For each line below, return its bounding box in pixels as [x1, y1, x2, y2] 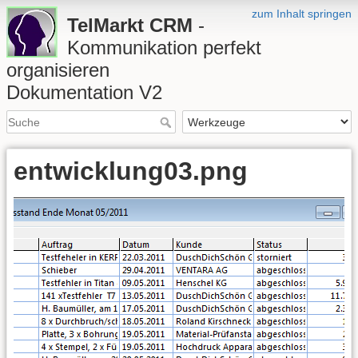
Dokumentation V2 [6, 82, 162, 103]
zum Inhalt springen [252, 7, 352, 20]
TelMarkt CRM [67, 14, 193, 36]
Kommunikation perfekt [67, 37, 261, 58]
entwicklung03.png [14, 157, 248, 186]
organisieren [6, 59, 109, 81]
